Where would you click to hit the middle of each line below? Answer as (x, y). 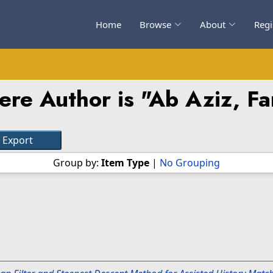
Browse (155, 24)
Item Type (125, 163)
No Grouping (190, 163)
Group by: (77, 163)
